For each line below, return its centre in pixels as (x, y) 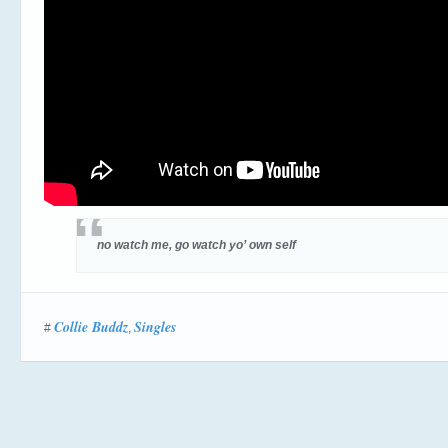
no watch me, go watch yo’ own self (197, 245)
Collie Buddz (91, 327)
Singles (155, 327)
